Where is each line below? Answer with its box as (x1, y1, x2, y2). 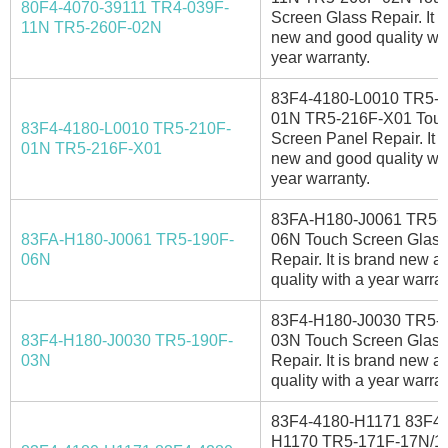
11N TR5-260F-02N (21, 18, 162, 36)
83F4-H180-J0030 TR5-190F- (21, 331, 233, 349)
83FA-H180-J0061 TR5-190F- (21, 230, 234, 248)
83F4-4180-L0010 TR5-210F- (21, 119, 231, 137)
